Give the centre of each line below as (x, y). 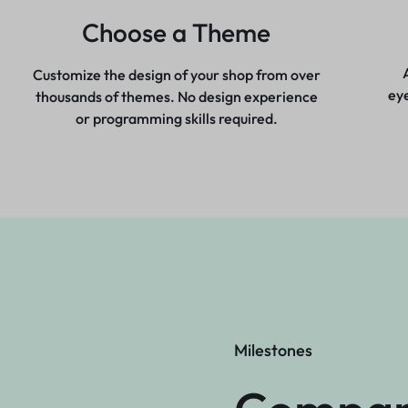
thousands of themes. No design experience (176, 96)
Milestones (273, 350)
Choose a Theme (177, 32)
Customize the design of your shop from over (176, 74)
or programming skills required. (176, 118)
